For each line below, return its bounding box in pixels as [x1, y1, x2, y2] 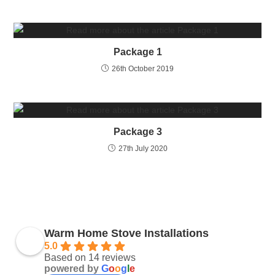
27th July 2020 [118, 144, 168, 153]
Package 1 [113, 47, 162, 58]
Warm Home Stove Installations [44, 227, 209, 240]
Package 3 [113, 126, 162, 137]
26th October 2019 [112, 64, 174, 74]
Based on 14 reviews [44, 252, 136, 263]
